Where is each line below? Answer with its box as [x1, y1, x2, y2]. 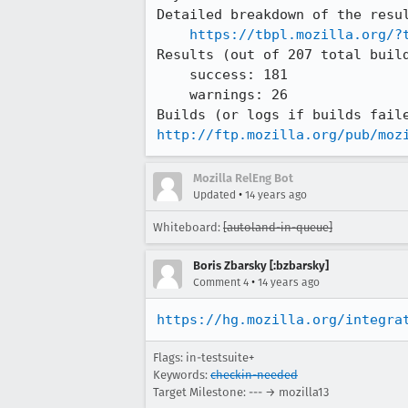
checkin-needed [210, 368, 298, 382]
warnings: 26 [157, 87, 189, 103]
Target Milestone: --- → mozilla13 [153, 385, 329, 399]
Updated [193, 189, 236, 201]
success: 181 [157, 66, 189, 83]
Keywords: [153, 368, 210, 382]
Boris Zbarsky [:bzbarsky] [193, 259, 329, 272]
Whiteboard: [153, 220, 223, 234]
